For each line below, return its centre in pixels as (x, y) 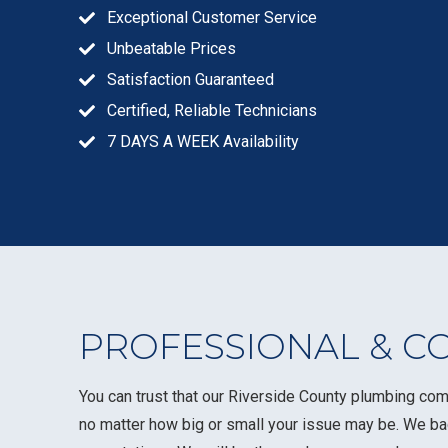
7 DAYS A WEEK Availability (203, 142)
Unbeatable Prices (171, 49)
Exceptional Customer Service (212, 18)
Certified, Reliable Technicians (212, 111)
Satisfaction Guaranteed (190, 80)
